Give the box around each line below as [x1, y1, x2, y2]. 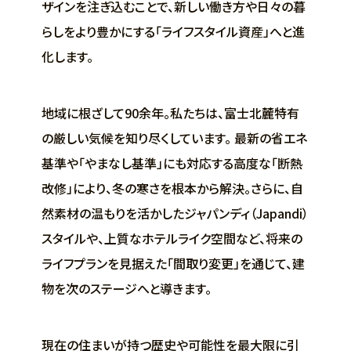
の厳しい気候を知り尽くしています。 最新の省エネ [41, 128, 307, 147]
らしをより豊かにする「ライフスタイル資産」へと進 [41, 21, 305, 41]
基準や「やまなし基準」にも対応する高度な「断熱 [41, 153, 302, 172]
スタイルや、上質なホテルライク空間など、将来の [41, 228, 302, 248]
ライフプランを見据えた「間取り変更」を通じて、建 [41, 253, 305, 273]
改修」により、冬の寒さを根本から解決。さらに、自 [41, 178, 303, 197]
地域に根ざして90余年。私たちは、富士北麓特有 [41, 103, 299, 122]
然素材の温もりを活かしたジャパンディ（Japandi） [41, 203, 309, 223]
